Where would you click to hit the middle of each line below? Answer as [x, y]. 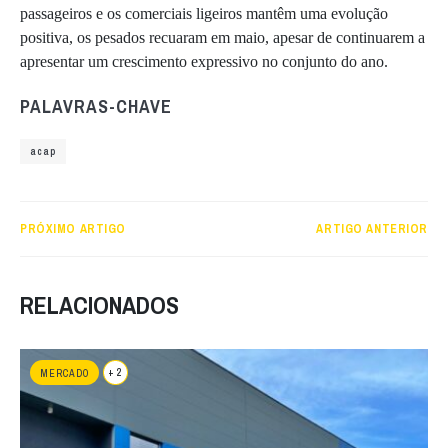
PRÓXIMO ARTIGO [73, 228]
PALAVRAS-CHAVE [96, 106]
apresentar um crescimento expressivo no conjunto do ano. [204, 61]
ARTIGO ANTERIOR [372, 228]
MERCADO [64, 373]
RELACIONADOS [99, 304]
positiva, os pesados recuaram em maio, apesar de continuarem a [222, 37]
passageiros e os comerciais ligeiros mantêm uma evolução [204, 13]
